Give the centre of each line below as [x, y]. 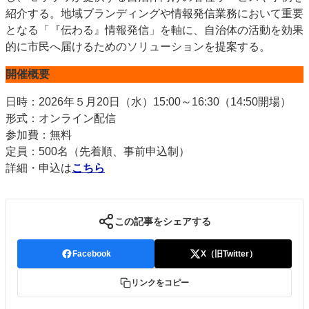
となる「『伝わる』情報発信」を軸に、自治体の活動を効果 [154, 30]
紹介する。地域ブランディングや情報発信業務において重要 [154, 13]
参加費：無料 [39, 135]
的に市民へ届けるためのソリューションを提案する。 [138, 47]
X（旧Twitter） [229, 254]
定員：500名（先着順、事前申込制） [98, 151]
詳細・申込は [39, 168]
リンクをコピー [160, 283]
